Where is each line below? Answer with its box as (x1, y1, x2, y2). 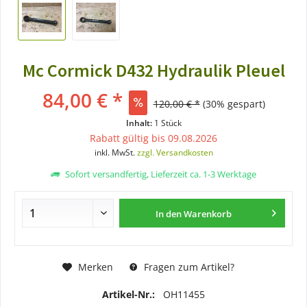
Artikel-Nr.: (102, 287, 158, 301)
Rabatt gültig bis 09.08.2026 (90, 132, 217, 145)
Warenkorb (184, 208, 232, 220)
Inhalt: (125, 117, 154, 129)
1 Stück (153, 117, 182, 129)
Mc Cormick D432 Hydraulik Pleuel (22, 59, 285, 82)
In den (156, 208, 182, 220)
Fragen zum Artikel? (140, 260, 234, 273)
